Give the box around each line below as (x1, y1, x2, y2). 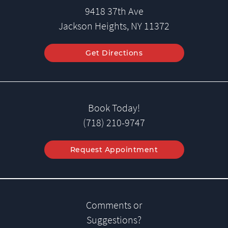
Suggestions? (87, 214, 141, 226)
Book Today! (88, 102, 140, 115)
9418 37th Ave (84, 5, 144, 18)
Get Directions (85, 48, 142, 58)
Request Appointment (70, 145, 158, 155)
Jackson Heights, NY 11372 (59, 20, 169, 33)
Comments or (86, 199, 142, 212)
